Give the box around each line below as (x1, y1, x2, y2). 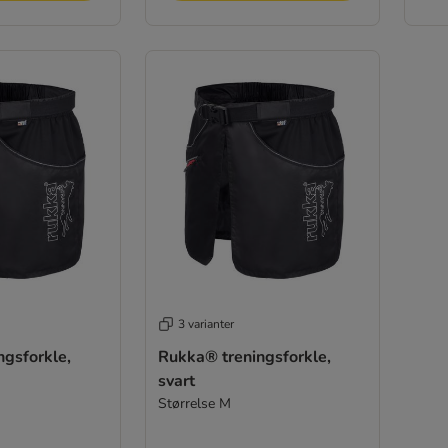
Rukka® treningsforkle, (157, 345, 331, 368)
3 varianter (177, 315, 234, 332)
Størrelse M (157, 393, 231, 413)
